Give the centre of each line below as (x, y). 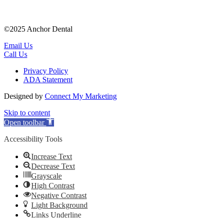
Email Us (18, 46)
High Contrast (53, 186)
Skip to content (27, 113)
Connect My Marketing (81, 96)
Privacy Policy (46, 71)
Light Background (59, 205)
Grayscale (46, 176)
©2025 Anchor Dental (38, 29)
